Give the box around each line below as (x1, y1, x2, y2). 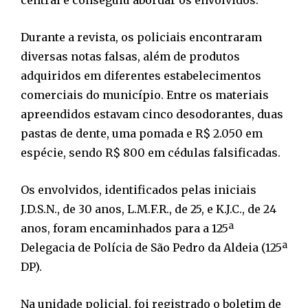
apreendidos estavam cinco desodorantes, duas (21, 107, 283, 121)
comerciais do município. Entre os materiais (21, 87, 269, 102)
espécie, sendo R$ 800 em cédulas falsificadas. (21, 145, 280, 159)
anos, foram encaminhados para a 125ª (21, 221, 234, 235)
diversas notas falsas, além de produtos (21, 49, 240, 63)
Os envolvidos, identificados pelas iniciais (21, 182, 256, 197)
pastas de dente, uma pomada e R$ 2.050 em (21, 126, 263, 140)
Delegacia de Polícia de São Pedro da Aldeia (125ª (21, 240, 287, 254)
